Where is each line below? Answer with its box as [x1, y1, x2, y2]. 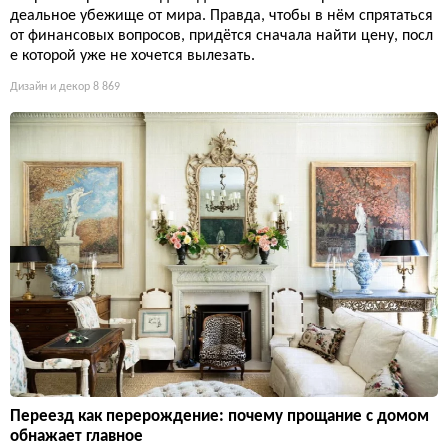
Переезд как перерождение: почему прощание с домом [10, 408, 429, 426]
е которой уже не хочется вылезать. [10, 48, 255, 64]
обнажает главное [10, 428, 143, 446]
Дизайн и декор [10, 81, 90, 93]
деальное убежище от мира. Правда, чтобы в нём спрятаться [10, 8, 433, 24]
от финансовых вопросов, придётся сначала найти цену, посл [10, 28, 433, 44]
